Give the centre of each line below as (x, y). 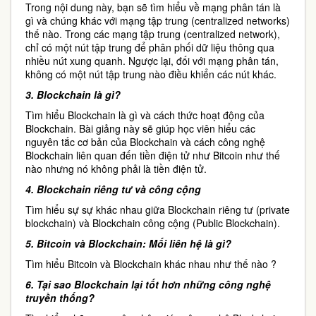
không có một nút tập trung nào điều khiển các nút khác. (151, 74)
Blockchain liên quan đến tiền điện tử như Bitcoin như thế (153, 155)
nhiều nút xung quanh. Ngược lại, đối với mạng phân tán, (152, 61)
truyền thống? (60, 298)
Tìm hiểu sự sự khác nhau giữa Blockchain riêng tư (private (158, 209)
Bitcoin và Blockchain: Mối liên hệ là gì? (134, 243)
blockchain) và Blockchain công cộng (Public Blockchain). (153, 223)
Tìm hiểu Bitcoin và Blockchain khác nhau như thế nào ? (151, 264)
